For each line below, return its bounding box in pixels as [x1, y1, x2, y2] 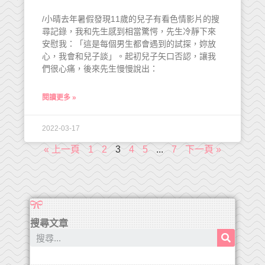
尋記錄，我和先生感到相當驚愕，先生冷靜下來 [42, 27, 216, 36]
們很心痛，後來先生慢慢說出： [42, 64, 158, 73]
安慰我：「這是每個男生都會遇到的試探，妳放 [42, 39, 216, 49]
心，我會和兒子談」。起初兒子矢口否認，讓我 [42, 51, 216, 61]
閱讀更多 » [42, 93, 76, 102]
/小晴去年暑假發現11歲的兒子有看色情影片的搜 [42, 14, 219, 24]
